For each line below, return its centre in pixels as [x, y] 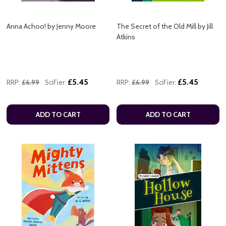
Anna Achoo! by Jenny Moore [51, 26]
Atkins [126, 37]
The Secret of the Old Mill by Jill [165, 26]
